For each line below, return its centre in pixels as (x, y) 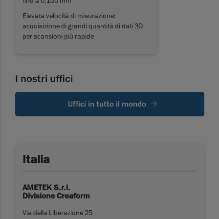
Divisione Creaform (56, 196)
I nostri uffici (44, 79)
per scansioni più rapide (58, 36)
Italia (36, 160)
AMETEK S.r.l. (46, 188)
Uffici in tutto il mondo (107, 104)
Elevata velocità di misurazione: (69, 16)
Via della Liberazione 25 (57, 213)
